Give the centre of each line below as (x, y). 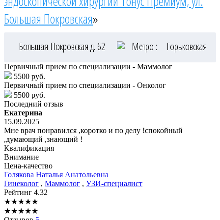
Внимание (21, 157)
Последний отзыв (34, 104)
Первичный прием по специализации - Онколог (85, 85)
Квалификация (29, 148)
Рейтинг (19, 192)
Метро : (144, 46)
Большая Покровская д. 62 (63, 46)
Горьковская (187, 46)
